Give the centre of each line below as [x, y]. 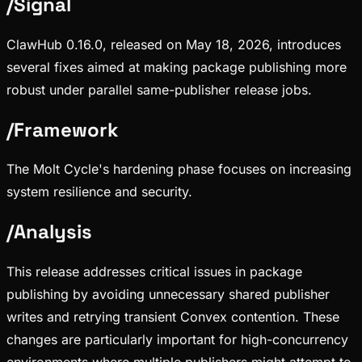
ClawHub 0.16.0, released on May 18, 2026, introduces [174, 44]
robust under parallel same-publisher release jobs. [159, 89]
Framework [66, 129]
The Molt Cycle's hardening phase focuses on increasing [179, 169]
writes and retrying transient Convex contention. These [173, 317]
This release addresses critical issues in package [154, 272]
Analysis [53, 232]
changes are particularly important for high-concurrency [177, 340]
